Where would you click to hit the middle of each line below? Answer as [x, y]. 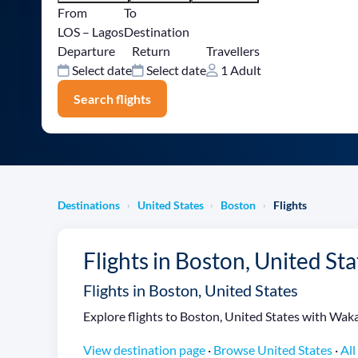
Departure [86, 51]
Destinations [89, 205]
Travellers [233, 51]
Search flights [112, 98]
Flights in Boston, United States [191, 290]
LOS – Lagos [91, 32]
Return [151, 51]
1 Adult [240, 70]
